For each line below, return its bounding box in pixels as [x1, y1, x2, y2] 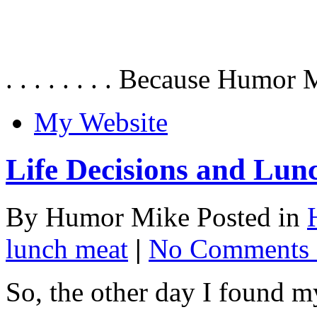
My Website [34, 106, 168, 137]
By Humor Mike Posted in [6, 201, 307, 232]
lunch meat [6, 233, 128, 264]
